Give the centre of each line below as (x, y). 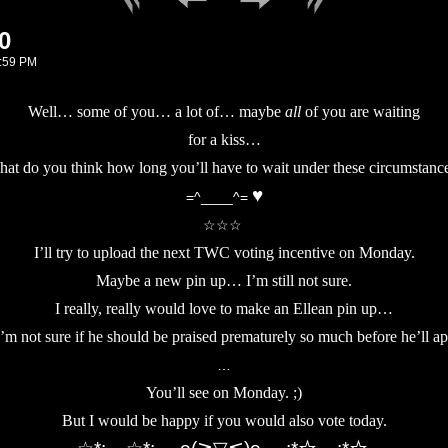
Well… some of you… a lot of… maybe (156, 111)
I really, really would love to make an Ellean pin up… (224, 308)
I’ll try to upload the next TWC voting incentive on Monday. (224, 252)
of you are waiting (360, 111)
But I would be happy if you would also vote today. (224, 420)
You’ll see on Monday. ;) (224, 392)
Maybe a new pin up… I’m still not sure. (224, 280)
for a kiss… (224, 139)
